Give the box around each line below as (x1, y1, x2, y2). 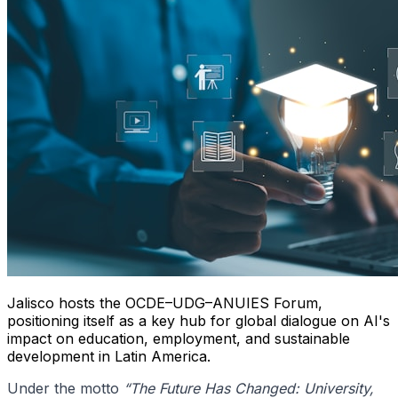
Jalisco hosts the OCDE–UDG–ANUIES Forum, (7, 293, 322, 312)
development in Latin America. (7, 346, 211, 365)
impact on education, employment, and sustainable (7, 329, 350, 347)
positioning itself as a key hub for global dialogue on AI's (7, 311, 390, 330)
